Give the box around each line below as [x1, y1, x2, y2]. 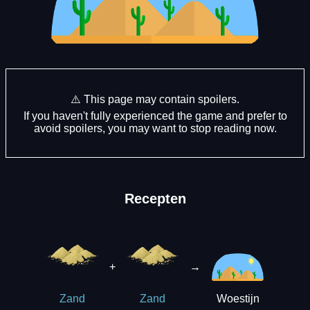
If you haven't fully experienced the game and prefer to [23, 109, 287, 122]
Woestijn [216, 293, 259, 305]
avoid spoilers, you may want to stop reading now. [33, 122, 277, 134]
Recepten [124, 190, 186, 206]
